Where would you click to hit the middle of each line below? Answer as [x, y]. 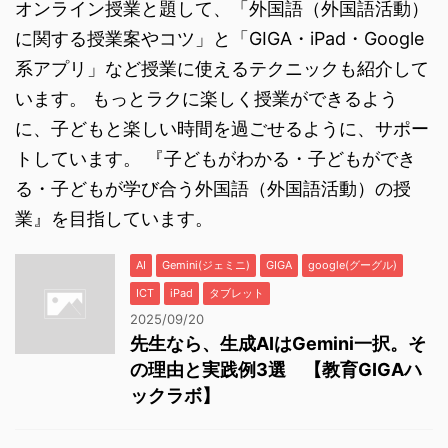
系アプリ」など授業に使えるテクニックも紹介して [222, 69]
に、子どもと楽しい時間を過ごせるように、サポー [222, 129]
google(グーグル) [352, 265]
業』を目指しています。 [114, 219]
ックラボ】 [175, 396]
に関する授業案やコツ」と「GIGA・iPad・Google [219, 39]
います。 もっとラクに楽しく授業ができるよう [206, 99]
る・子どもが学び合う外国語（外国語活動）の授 [213, 189]
